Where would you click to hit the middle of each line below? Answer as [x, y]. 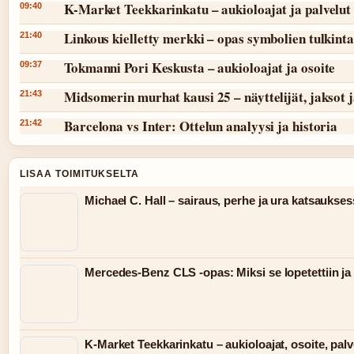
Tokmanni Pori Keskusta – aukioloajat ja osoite [200, 68]
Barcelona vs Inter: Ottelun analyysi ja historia [201, 126]
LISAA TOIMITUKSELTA [80, 174]
